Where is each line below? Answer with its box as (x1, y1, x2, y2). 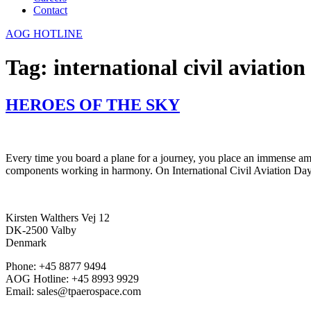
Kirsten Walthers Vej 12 (6, 211, 110, 224)
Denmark (6, 236, 47, 249)
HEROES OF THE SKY (6, 95, 180, 114)
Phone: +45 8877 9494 (6, 260, 106, 272)
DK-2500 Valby (6, 224, 76, 236)
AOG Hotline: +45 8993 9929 (6, 272, 139, 285)
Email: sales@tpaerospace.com (6, 285, 141, 297)
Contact (33, 4, 67, 16)
